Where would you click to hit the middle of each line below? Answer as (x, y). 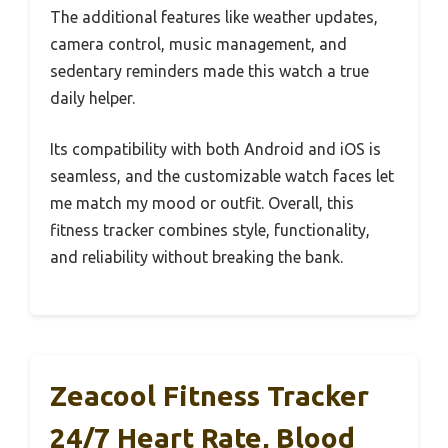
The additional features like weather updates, (214, 17)
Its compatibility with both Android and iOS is (215, 149)
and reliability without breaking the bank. (196, 257)
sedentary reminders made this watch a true (209, 71)
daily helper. (92, 98)
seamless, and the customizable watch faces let (222, 176)
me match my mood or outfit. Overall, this (202, 203)
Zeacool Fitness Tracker (209, 396)
